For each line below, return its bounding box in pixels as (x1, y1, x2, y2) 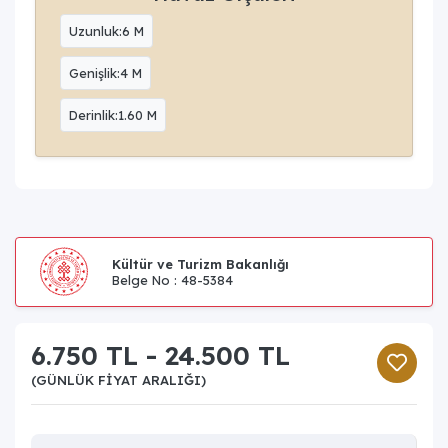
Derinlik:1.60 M (69, 106, 157, 123)
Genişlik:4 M (69, 64, 142, 81)
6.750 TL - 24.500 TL (31, 338, 290, 372)
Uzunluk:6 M (69, 22, 144, 39)
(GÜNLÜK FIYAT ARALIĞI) (31, 371, 206, 388)
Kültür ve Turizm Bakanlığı (112, 255, 289, 272)
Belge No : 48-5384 (112, 271, 233, 288)
